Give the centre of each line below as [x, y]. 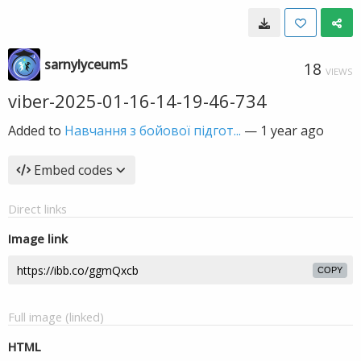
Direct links [37, 209]
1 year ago [292, 131]
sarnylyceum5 [86, 64]
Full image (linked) [56, 317]
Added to [36, 131]
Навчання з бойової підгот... [153, 131]
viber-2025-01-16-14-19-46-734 [137, 101]
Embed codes [73, 170]
